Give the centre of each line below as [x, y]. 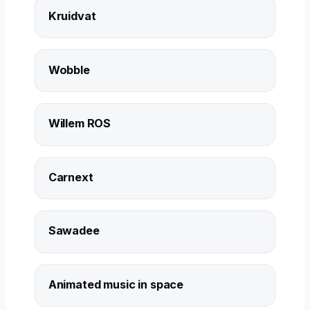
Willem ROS [80, 124]
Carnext [71, 177]
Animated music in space [116, 284]
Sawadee [74, 231]
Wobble [69, 70]
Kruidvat [72, 16]
